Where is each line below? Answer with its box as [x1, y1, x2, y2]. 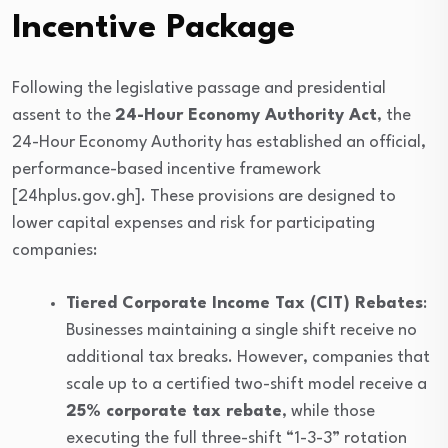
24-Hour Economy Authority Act [115, 106, 377, 124]
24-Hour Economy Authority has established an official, [12, 133, 426, 151]
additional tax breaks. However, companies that [66, 348, 430, 366]
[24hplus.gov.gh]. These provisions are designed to [12, 187, 396, 205]
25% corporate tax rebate [66, 402, 282, 420]
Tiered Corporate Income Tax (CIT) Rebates [66, 294, 423, 312]
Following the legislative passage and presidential [12, 79, 386, 97]
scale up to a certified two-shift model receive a [66, 375, 427, 393]
